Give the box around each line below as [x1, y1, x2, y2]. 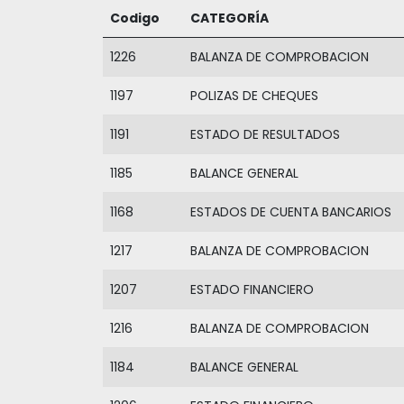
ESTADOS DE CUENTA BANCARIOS [190, 202, 391, 221]
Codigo [110, 8, 160, 27]
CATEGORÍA [190, 8, 269, 27]
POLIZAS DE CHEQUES [190, 86, 318, 105]
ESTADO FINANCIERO [190, 280, 314, 298]
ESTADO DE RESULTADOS [190, 124, 340, 143]
